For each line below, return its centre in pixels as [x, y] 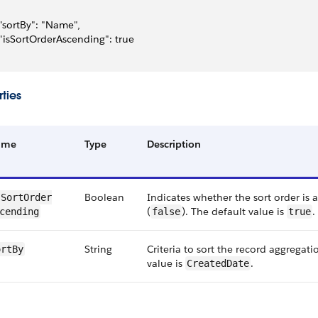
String [98, 249]
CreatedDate [218, 263]
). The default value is [234, 212]
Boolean [104, 197]
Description [174, 144]
